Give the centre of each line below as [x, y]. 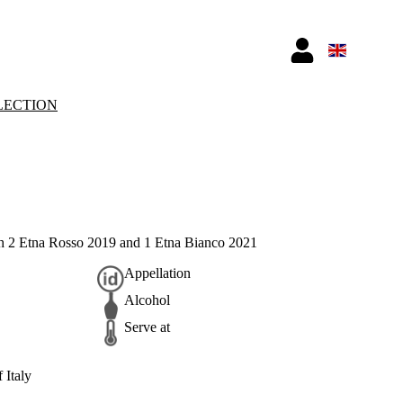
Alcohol [147, 300]
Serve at [147, 327]
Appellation [157, 273]
